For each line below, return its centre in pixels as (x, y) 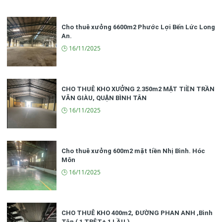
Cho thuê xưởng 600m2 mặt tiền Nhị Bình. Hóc (133, 151)
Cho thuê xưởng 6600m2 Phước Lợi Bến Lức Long (138, 27)
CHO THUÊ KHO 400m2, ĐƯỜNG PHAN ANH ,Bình (137, 213)
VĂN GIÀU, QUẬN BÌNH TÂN (104, 98)
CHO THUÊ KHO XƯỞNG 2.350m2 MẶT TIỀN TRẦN (138, 89)
